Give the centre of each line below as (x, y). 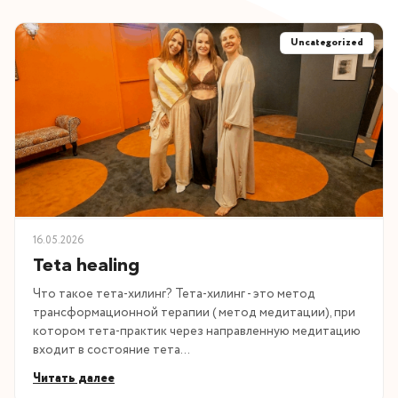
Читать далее (74, 378)
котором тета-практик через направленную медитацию (197, 331)
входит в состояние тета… (111, 350)
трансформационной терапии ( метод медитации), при (194, 312)
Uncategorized (327, 43)
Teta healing (86, 264)
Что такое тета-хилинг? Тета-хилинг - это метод (174, 294)
